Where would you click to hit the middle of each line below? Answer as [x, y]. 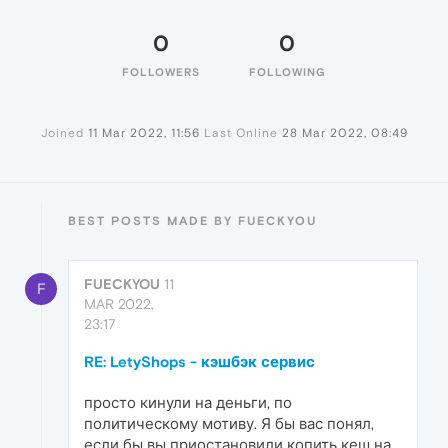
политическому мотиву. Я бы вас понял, [229, 424]
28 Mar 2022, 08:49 [344, 133]
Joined [62, 133]
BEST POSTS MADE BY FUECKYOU [192, 221]
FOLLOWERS [161, 72]
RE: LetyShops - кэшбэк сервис [199, 362]
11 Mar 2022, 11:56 [143, 133]
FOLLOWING [287, 72]
